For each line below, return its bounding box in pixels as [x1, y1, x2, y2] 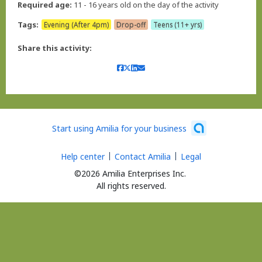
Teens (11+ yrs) [153, 19, 202, 29]
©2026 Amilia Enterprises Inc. [74, 167, 186, 179]
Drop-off [116, 19, 146, 29]
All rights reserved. [96, 180, 166, 191]
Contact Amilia [115, 150, 171, 162]
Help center [61, 150, 105, 162]
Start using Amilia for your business [52, 123, 187, 134]
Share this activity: [18, 42, 92, 53]
